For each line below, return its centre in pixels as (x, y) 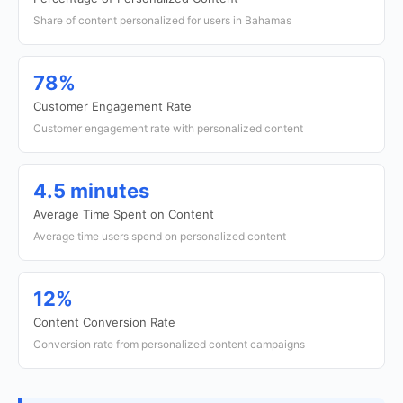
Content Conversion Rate (104, 322)
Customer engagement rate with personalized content (168, 128)
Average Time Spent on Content (124, 214)
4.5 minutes (91, 191)
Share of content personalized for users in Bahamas (162, 20)
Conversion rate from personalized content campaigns (169, 344)
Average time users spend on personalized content (160, 236)
